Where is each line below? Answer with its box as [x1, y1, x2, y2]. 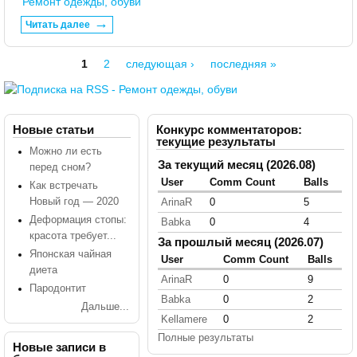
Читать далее [25, 18, 91, 30]
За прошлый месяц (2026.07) [158, 234, 324, 249]
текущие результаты [156, 134, 277, 148]
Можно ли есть [29, 145, 102, 157]
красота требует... [29, 229, 116, 241]
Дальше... [81, 301, 130, 313]
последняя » [210, 57, 277, 70]
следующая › [125, 57, 194, 70]
